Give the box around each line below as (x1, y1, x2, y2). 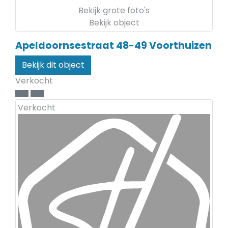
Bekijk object (89, 17, 139, 28)
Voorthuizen (149, 39, 212, 52)
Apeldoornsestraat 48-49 (15, 39, 147, 52)
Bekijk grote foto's (78, 5, 150, 16)
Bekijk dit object (22, 59, 84, 71)
